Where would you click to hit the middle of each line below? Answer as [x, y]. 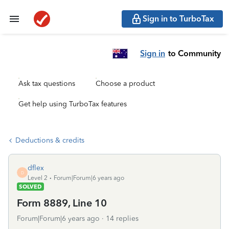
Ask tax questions [47, 84]
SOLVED [30, 187]
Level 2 [38, 178]
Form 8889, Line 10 [62, 203]
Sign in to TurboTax [178, 19]
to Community [194, 53]
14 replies [122, 219]
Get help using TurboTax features [73, 104]
